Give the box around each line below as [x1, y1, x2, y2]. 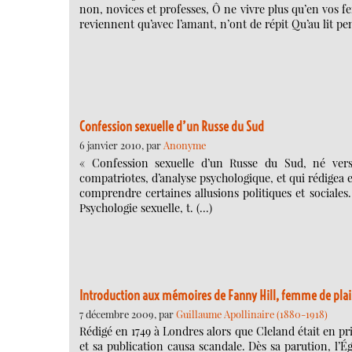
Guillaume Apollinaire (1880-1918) [176, 306, 328, 321]
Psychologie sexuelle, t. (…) [79, 200, 212, 215]
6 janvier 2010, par [79, 138, 163, 152]
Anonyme [163, 138, 206, 152]
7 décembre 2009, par [79, 306, 176, 321]
